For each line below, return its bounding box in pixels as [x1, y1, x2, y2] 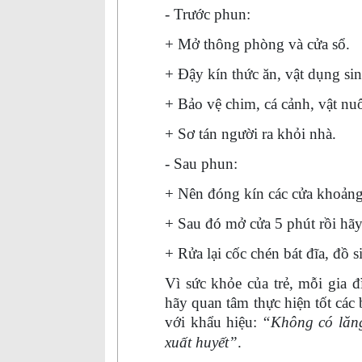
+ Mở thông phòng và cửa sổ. [165, 36, 350, 53]
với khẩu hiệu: [165, 314, 258, 330]
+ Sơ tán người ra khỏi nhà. [165, 125, 336, 142]
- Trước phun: [165, 6, 250, 23]
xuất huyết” [165, 334, 238, 351]
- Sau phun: [165, 155, 238, 172]
